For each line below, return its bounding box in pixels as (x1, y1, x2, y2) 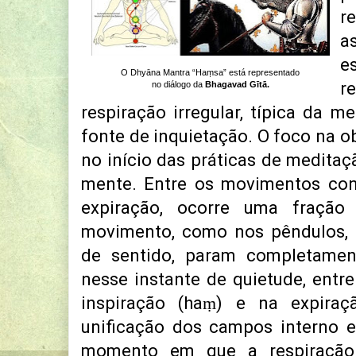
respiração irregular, (81, 103, 251, 123)
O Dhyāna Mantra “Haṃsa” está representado (121, 68, 300, 78)
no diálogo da (152, 79, 205, 90)
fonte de (81, 126, 149, 147)
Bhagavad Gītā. (205, 79, 269, 90)
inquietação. (149, 126, 257, 147)
